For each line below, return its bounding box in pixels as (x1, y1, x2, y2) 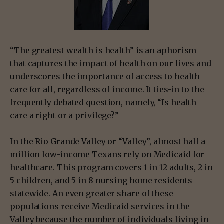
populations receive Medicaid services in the (10, 201, 190, 211)
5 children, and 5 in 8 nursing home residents (10, 175, 192, 185)
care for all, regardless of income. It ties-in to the (10, 84, 204, 94)
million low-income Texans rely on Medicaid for (10, 149, 205, 159)
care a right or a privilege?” (10, 110, 119, 120)
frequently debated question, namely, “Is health (10, 97, 197, 107)
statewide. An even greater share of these (10, 188, 173, 198)
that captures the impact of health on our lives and (10, 58, 211, 68)
